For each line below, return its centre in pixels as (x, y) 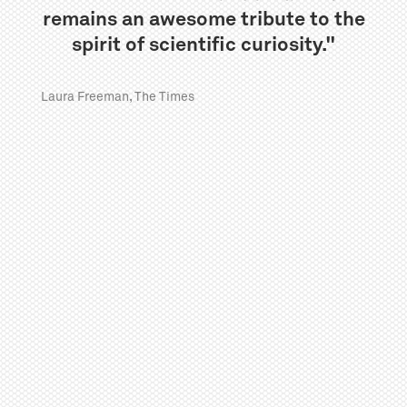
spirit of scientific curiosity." (203, 45)
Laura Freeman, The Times (117, 97)
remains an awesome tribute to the (203, 20)
